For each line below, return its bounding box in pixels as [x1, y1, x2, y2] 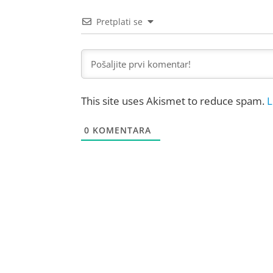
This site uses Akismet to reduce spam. [80, 94, 267, 108]
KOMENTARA [89, 124, 151, 136]
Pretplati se [96, 16, 143, 27]
